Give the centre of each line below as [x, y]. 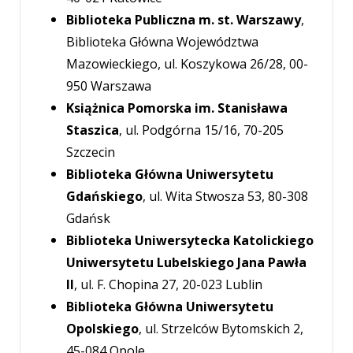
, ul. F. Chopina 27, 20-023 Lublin [169, 284]
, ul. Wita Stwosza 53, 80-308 [226, 196]
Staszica [93, 130]
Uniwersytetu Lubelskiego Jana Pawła [187, 262]
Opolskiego [103, 328]
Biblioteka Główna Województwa [163, 41]
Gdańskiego [105, 196]
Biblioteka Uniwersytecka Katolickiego [190, 240]
